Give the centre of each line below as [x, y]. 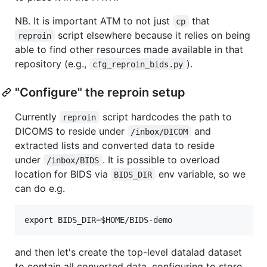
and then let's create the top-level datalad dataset [128, 252]
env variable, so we [202, 174]
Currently [37, 117]
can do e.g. [40, 188]
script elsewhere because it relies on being [154, 35]
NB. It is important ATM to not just [94, 21]
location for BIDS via [63, 174]
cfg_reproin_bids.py [138, 64]
